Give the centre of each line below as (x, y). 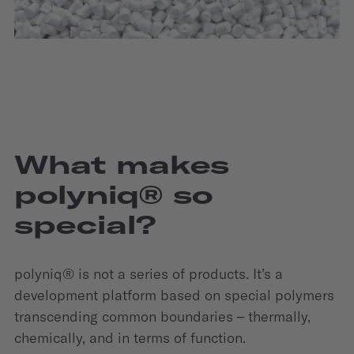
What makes (122, 164)
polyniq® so (113, 194)
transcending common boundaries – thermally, (162, 316)
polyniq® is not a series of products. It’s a (149, 273)
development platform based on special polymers (174, 295)
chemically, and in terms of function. (130, 337)
